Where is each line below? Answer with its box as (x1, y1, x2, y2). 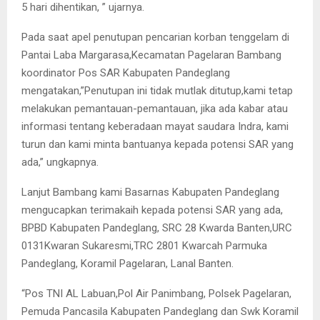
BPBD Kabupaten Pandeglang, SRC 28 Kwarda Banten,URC (21, 221, 292, 234)
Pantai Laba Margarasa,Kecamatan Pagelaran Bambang (21, 48, 281, 61)
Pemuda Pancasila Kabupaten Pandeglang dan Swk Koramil (21, 304, 299, 318)
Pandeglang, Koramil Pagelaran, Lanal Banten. (21, 256, 234, 270)
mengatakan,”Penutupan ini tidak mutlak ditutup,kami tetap (21, 84, 293, 97)
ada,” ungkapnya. (21, 155, 99, 169)
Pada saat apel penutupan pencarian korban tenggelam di (21, 30, 289, 44)
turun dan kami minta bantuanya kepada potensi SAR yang (21, 137, 294, 151)
